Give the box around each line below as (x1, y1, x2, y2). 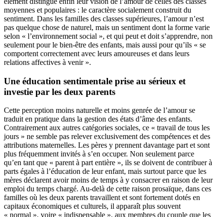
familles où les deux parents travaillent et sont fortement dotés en (4, 193, 200, 202)
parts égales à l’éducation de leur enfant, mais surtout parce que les (4, 167, 206, 176)
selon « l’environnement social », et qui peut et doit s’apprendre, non (4, 31, 213, 40)
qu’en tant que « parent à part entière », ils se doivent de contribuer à (4, 158, 212, 167)
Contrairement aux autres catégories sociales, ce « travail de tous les (4, 124, 210, 132)
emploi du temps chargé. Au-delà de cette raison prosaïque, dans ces (4, 185, 211, 193)
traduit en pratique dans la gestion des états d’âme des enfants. (4, 115, 192, 124)
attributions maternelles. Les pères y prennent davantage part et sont (4, 141, 210, 150)
